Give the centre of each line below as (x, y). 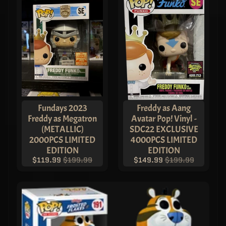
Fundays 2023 (62, 108)
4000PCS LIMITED (164, 139)
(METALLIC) (62, 129)
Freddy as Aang (164, 108)
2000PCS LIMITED (62, 139)
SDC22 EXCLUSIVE (164, 129)
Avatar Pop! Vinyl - (164, 118)
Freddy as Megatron (62, 118)
